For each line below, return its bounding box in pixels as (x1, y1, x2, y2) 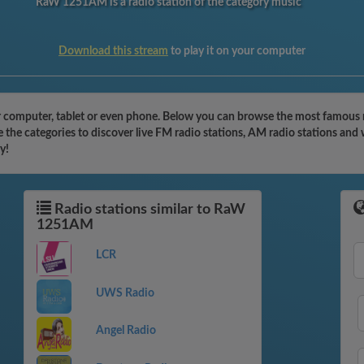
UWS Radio (95, 287, 154, 299)
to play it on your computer (168, 45, 305, 57)
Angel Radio (95, 325, 156, 337)
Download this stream (58, 45, 168, 57)
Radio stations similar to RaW (51, 202, 245, 217)
